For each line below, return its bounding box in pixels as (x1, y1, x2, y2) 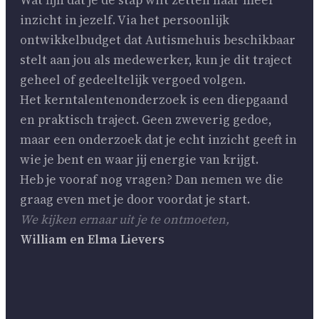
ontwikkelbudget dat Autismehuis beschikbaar (20, 31, 296, 48)
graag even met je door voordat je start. (20, 190, 250, 208)
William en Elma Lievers (20, 230, 164, 248)
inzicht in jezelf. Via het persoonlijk (20, 11, 229, 28)
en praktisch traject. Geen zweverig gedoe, (20, 110, 272, 128)
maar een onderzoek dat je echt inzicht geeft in (20, 130, 297, 148)
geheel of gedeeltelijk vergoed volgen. (20, 70, 246, 88)
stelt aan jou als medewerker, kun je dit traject (20, 51, 292, 68)
